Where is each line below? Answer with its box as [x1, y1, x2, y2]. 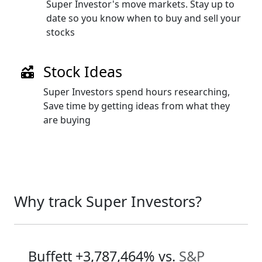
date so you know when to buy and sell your [46, 12, 241, 25]
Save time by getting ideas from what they [43, 99, 230, 112]
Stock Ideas [43, 61, 122, 81]
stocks [46, 26, 75, 39]
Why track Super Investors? [14, 191, 202, 211]
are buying [43, 113, 91, 126]
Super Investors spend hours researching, [43, 85, 230, 98]
